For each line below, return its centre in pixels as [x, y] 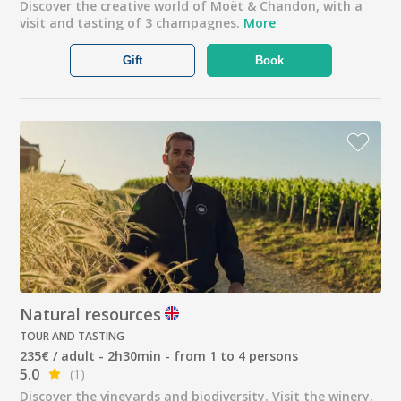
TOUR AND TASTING [73, 336]
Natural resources [91, 314]
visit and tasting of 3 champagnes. [132, 23]
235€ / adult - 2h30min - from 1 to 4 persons [159, 355]
